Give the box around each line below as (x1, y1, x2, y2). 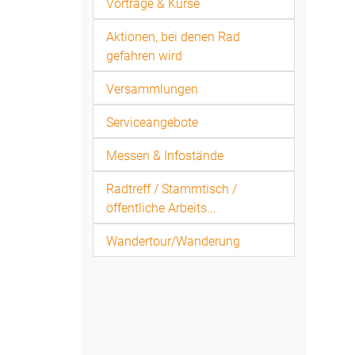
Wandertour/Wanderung (106, 234, 240, 249)
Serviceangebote (106, 115, 198, 130)
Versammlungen (106, 82, 198, 97)
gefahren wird (106, 48, 182, 63)
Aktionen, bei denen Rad (106, 29, 240, 44)
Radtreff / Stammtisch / (106, 181, 237, 197)
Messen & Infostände (106, 148, 223, 163)
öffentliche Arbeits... (106, 200, 216, 216)
